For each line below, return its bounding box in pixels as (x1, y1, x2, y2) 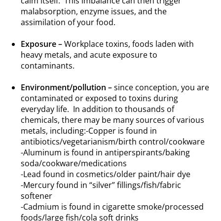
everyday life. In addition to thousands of (21, 104, 175, 115)
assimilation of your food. (21, 17, 116, 28)
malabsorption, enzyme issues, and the (21, 6, 167, 17)
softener (21, 190, 53, 202)
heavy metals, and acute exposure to (21, 49, 158, 61)
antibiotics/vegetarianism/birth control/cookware (21, 136, 205, 147)
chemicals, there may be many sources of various (21, 114, 205, 126)
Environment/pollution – (21, 82, 114, 93)
